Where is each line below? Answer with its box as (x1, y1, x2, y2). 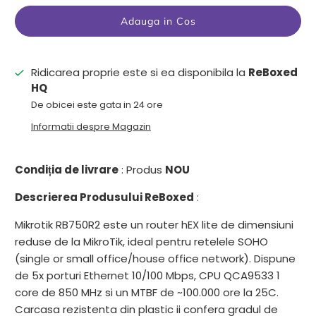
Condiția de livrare (15, 162, 119, 178)
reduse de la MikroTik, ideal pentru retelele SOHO (15, 234, 269, 250)
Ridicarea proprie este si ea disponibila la (30, 65, 248, 80)
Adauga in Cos (120, 15, 196, 28)
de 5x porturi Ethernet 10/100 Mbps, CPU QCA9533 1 (15, 268, 281, 284)
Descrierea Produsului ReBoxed (15, 190, 195, 205)
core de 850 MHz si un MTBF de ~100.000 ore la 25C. (15, 285, 279, 300)
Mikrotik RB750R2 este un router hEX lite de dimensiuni (15, 217, 294, 233)
